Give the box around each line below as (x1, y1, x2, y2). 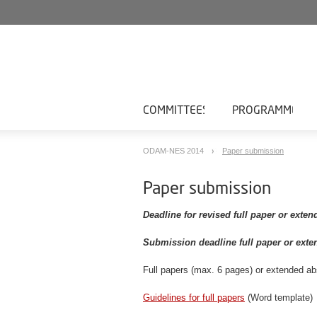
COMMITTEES (143, 102, 209, 116)
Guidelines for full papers (143, 292, 245, 303)
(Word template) (245, 292, 313, 303)
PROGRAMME (231, 102, 298, 116)
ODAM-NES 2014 (143, 146, 206, 155)
